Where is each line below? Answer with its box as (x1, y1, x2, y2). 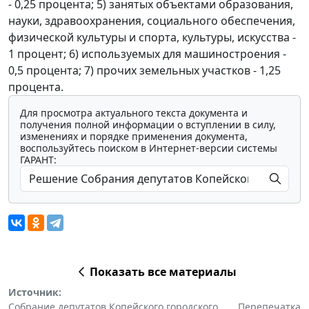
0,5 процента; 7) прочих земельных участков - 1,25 (8, 62, 281, 78)
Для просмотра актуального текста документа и (20, 106, 248, 119)
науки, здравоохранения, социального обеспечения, (8, 12, 295, 28)
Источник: (8, 285, 61, 299)
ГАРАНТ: (20, 152, 57, 166)
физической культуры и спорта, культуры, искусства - (8, 29, 296, 45)
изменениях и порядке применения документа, (20, 129, 248, 143)
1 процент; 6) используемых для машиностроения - (8, 46, 286, 61)
